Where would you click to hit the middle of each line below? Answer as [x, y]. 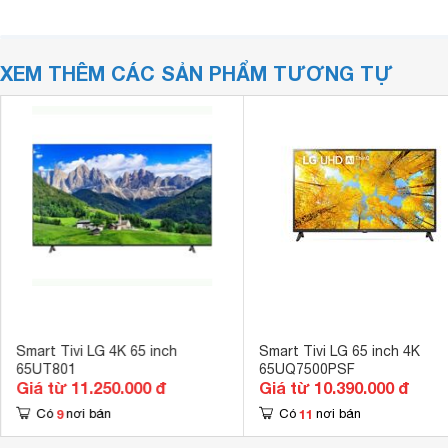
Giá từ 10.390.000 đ [333, 387]
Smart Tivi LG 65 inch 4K [339, 351]
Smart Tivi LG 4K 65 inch [96, 351]
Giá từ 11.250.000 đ [90, 387]
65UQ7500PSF [306, 369]
